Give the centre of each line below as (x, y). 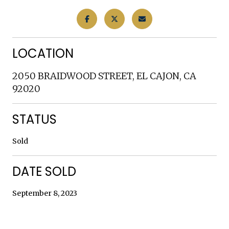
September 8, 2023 (45, 193)
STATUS (35, 119)
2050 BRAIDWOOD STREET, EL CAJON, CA (104, 76)
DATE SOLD (44, 171)
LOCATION (43, 53)
